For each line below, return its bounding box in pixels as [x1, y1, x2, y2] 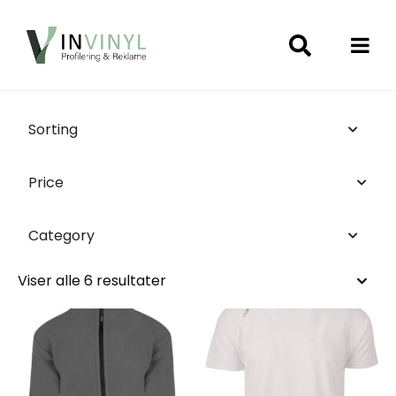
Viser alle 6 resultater [18, 270, 166, 292]
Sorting [28, 119, 78, 141]
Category [28, 225, 95, 247]
